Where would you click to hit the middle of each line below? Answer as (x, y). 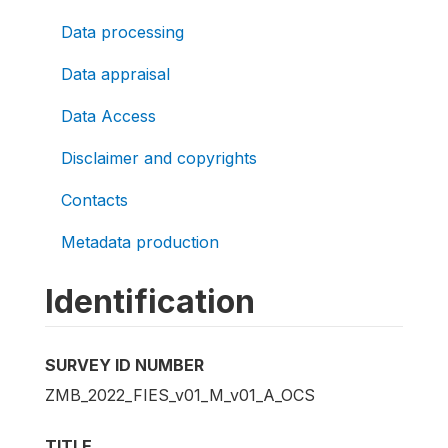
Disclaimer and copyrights (159, 157)
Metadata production (140, 241)
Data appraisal (115, 73)
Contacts (94, 199)
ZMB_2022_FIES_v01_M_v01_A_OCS (180, 394)
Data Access (108, 115)
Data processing (122, 31)
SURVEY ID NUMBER (124, 364)
